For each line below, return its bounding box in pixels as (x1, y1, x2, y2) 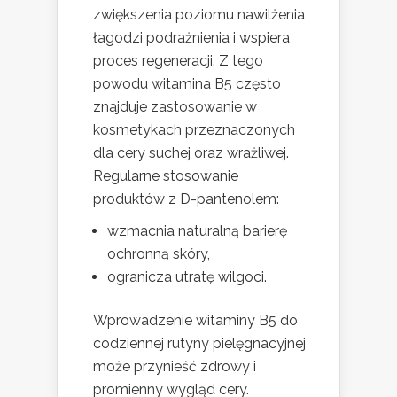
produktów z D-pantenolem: (93, 191, 279, 208)
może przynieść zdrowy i (93, 358, 256, 376)
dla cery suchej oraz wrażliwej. (93, 144, 289, 162)
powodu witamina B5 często (93, 75, 281, 93)
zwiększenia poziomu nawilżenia (93, 6, 305, 24)
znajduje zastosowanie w (93, 98, 257, 116)
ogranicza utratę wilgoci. (107, 269, 267, 286)
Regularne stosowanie (93, 167, 238, 185)
